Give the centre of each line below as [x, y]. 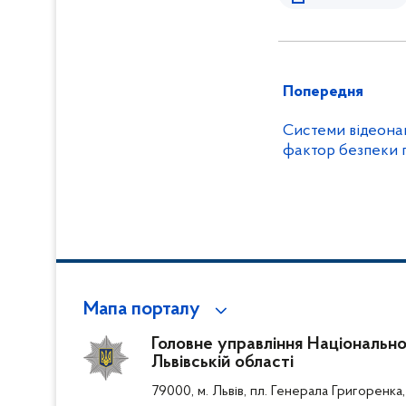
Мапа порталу [142, 310]
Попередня [323, 92]
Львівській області [222, 363]
